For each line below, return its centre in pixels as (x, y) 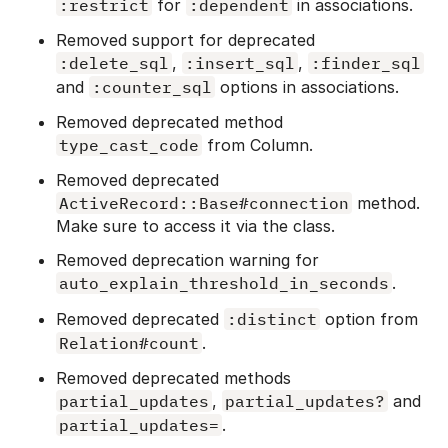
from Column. (257, 144)
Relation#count (129, 342)
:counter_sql (152, 86)
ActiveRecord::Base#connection (204, 202)
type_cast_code (129, 144)
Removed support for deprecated (185, 39)
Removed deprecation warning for (187, 259)
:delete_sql (114, 62)
